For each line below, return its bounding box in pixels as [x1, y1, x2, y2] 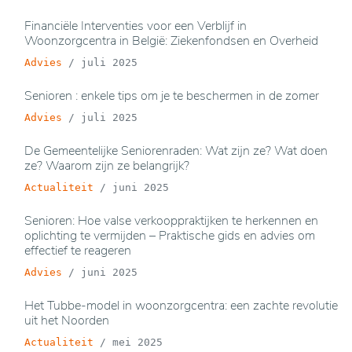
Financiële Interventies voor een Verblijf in [24, 17, 247, 35]
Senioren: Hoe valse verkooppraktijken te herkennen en [24, 212, 318, 229]
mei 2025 [112, 336, 163, 348]
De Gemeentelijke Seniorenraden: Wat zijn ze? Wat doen [24, 142, 328, 159]
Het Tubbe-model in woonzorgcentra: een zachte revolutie [24, 297, 338, 314]
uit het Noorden [24, 312, 109, 329]
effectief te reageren [24, 242, 131, 259]
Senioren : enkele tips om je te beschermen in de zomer [24, 87, 319, 104]
